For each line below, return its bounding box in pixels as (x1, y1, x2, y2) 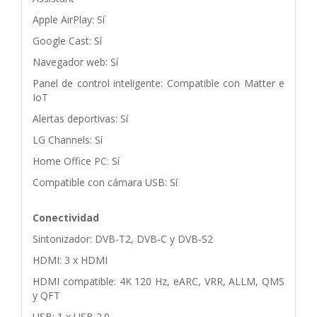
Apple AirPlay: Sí (33, 12, 105, 26)
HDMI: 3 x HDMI (33, 253, 108, 267)
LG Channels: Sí (33, 132, 103, 146)
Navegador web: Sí (33, 54, 118, 69)
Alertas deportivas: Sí (33, 111, 128, 125)
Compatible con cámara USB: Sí (33, 175, 178, 189)
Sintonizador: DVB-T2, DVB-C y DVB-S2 (33, 231, 213, 246)
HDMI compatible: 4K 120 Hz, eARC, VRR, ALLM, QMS (33, 274, 284, 288)
